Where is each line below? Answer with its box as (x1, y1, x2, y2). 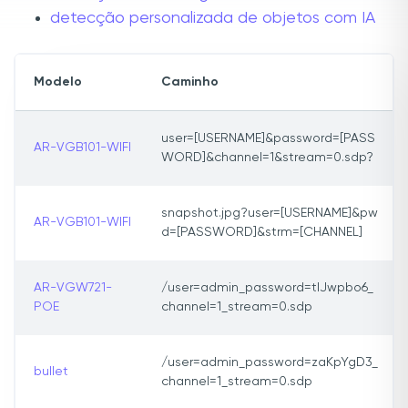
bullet (34, 365, 68, 379)
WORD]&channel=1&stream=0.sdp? (161, 151, 373, 165)
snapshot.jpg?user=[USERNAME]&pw (161, 207, 378, 220)
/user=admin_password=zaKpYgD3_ (161, 356, 378, 370)
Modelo (34, 76, 82, 89)
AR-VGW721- (34, 281, 112, 295)
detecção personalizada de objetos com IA (50, 10, 375, 27)
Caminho (161, 76, 219, 89)
